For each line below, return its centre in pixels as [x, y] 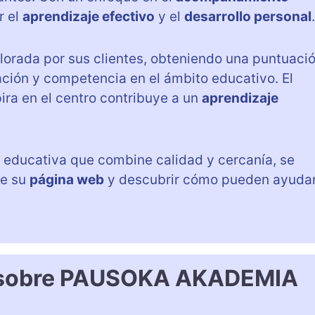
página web [67, 179]
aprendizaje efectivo [89, 16]
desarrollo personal [248, 16]
